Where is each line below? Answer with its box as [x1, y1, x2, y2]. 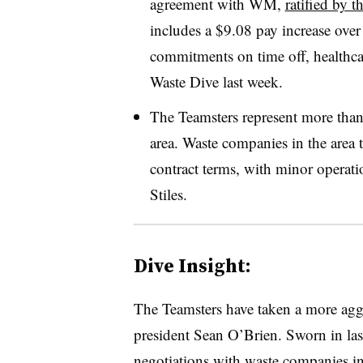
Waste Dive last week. [149, 70, 283, 92]
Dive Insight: [133, 251, 251, 279]
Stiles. [149, 183, 187, 204]
